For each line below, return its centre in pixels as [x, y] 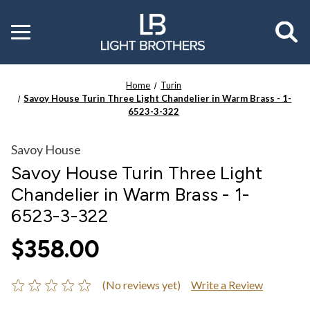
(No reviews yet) [141, 284]
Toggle [26, 28]
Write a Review [227, 284]
